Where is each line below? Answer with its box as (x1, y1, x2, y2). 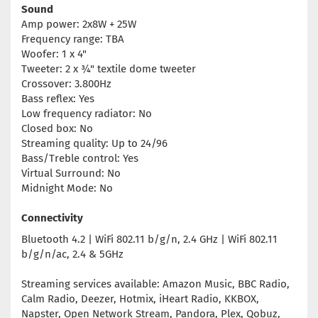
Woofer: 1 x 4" (21, 48, 87, 61)
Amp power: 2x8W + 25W (21, 18, 136, 31)
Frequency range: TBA (21, 33, 124, 46)
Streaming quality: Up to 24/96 (21, 137, 168, 150)
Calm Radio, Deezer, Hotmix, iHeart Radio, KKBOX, (21, 292, 259, 306)
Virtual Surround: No (21, 167, 121, 180)
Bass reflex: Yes (21, 92, 94, 106)
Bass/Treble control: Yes (21, 152, 138, 165)
